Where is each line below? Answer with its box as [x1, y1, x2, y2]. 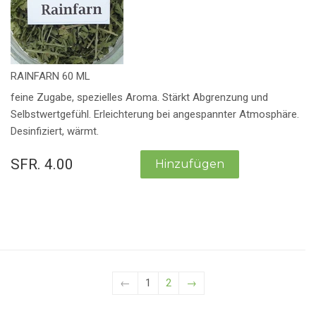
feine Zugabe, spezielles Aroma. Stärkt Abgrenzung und [11, 91, 268, 104]
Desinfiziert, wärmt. [11, 125, 99, 138]
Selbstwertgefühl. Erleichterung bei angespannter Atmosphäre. [11, 108, 299, 121]
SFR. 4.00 [11, 156, 73, 174]
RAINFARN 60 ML [11, 69, 90, 83]
